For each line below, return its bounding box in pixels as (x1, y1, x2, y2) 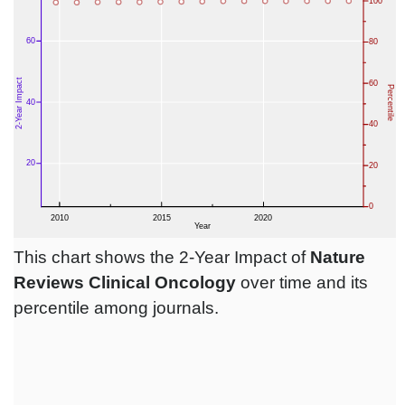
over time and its (236, 273, 368, 293)
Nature (310, 248, 365, 268)
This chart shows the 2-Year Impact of (14, 248, 310, 268)
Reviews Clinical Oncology (14, 273, 236, 293)
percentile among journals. (14, 298, 219, 318)
